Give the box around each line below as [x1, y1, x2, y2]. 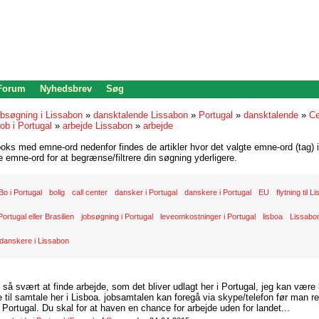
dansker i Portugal [115, 188, 177, 197]
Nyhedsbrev [40, 83, 92, 94]
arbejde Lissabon [63, 120, 132, 131]
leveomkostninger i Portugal [160, 212, 256, 221]
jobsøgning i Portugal [81, 212, 153, 221]
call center [72, 188, 108, 197]
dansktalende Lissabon [93, 110, 188, 120]
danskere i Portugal [184, 188, 251, 197]
